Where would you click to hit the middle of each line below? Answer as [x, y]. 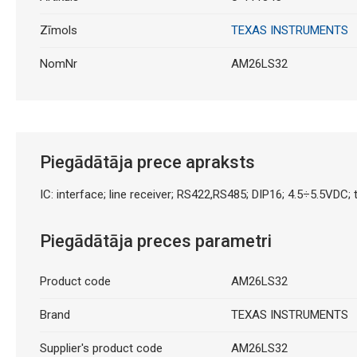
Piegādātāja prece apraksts [147, 162]
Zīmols [58, 30]
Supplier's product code [101, 348]
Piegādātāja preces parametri [155, 241]
